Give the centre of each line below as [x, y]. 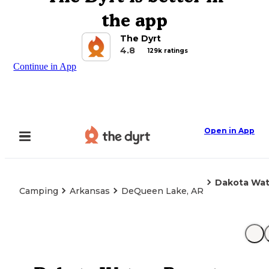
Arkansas [90, 191]
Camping [39, 191]
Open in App [229, 131]
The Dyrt [140, 38]
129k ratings [168, 50]
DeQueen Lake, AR [162, 191]
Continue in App [45, 66]
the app [134, 20]
